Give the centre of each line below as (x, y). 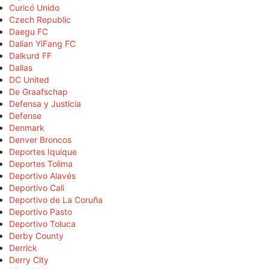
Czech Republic (40, 19)
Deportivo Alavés (42, 175)
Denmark (27, 127)
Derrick (23, 247)
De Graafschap (38, 91)
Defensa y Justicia (45, 103)
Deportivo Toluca (42, 223)
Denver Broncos (40, 139)
